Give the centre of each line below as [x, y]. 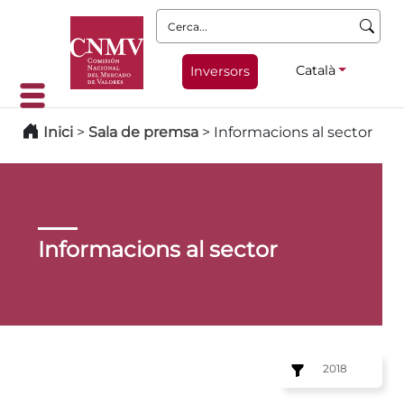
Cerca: [179, 19]
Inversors [220, 71]
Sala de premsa [145, 132]
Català [315, 70]
